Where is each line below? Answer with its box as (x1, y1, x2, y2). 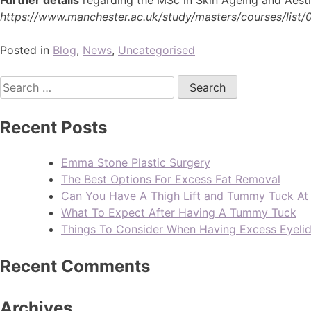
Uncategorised (118, 42, 195, 57)
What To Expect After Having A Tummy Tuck (61, 205, 296, 220)
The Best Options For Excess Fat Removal (61, 172, 280, 187)
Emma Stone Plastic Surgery (61, 155, 210, 170)
